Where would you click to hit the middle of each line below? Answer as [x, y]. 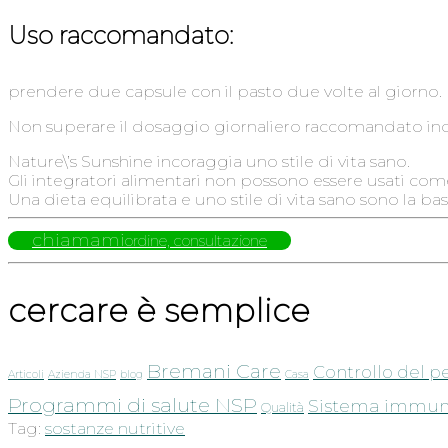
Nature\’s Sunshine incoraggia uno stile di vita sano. [209, 162]
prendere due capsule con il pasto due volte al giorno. [225, 92]
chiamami [78, 240]
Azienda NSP [82, 375]
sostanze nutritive [115, 429]
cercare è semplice [159, 310]
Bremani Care [214, 371]
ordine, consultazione [196, 241]
